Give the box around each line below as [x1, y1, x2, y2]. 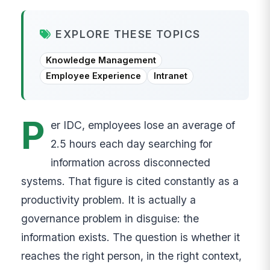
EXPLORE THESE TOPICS [55, 27, 201, 40]
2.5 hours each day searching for [50, 137, 212, 151]
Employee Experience [46, 71, 142, 82]
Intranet [153, 71, 187, 82]
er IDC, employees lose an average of [50, 119, 235, 132]
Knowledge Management [46, 55, 157, 66]
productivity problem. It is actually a [21, 193, 196, 207]
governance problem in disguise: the [21, 212, 199, 225]
